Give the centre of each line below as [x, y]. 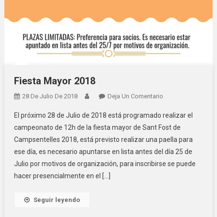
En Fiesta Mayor [185, 96]
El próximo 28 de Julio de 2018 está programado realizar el [103, 116]
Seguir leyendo [56, 200]
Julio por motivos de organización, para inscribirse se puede [105, 164]
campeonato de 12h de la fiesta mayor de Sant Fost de [97, 128]
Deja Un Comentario [135, 96]
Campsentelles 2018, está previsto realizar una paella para [103, 140]
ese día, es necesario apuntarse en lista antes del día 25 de [103, 152]
